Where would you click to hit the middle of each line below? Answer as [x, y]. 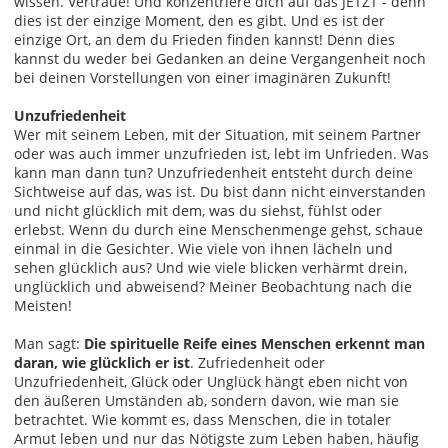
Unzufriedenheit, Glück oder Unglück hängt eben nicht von [211, 381]
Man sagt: [49, 343]
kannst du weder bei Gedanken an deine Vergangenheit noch [220, 58]
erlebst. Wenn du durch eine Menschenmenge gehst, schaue [218, 229]
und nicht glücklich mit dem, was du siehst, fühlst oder [198, 210]
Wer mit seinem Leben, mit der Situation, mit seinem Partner [217, 134]
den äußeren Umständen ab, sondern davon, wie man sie [206, 400]
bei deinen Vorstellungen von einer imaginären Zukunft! [202, 77]
